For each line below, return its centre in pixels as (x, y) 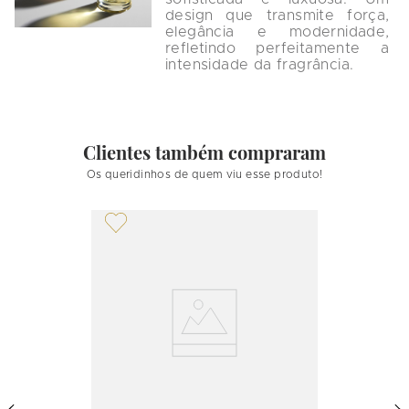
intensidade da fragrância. (260, 65)
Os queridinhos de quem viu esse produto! (204, 175)
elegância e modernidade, (280, 32)
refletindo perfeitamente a (280, 49)
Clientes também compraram (204, 152)
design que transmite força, (280, 16)
